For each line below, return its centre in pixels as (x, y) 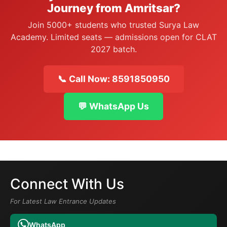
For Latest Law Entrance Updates (63, 201)
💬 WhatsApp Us (113, 106)
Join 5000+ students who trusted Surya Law (113, 25)
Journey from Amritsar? (113, 8)
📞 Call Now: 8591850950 (113, 79)
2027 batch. (113, 49)
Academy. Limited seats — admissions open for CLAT (113, 37)
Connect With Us (67, 184)
